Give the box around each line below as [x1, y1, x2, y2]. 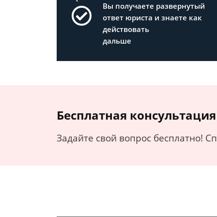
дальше [103, 36, 131, 46]
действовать [103, 24, 149, 34]
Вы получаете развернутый [103, 1, 205, 11]
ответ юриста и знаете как [103, 13, 202, 22]
